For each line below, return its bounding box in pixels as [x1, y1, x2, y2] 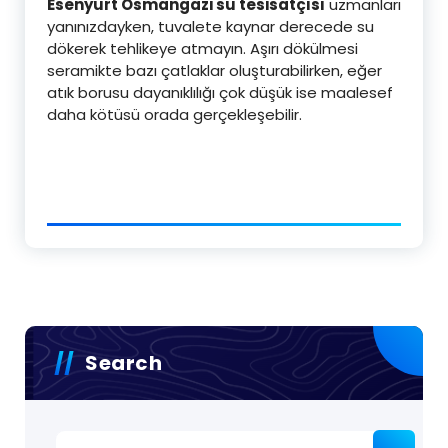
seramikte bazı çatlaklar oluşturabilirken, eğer [47, 60, 382, 81]
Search [85, 349, 162, 377]
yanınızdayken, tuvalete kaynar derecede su [47, 16, 374, 37]
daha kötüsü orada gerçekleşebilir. [47, 104, 302, 125]
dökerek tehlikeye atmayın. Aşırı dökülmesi [47, 38, 358, 59]
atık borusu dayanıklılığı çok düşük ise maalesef [47, 82, 393, 103]
